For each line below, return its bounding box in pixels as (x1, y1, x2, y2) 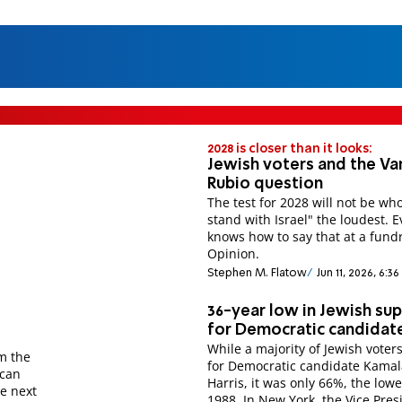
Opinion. (207, 244, 260, 262)
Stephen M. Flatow (207, 267, 308, 280)
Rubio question (207, 175, 324, 192)
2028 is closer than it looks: (207, 142, 373, 155)
